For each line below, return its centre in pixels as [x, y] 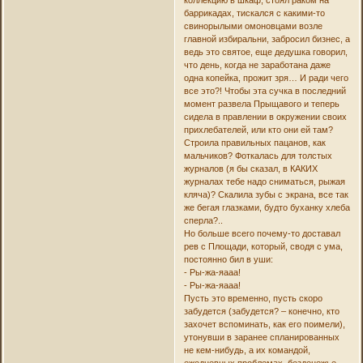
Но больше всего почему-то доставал [262, 234]
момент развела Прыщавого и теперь [261, 104]
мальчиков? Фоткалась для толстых [258, 156]
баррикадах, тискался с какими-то [254, 13]
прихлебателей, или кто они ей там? [258, 130]
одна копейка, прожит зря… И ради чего [266, 78]
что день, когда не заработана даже [257, 65]
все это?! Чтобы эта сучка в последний [265, 91]
